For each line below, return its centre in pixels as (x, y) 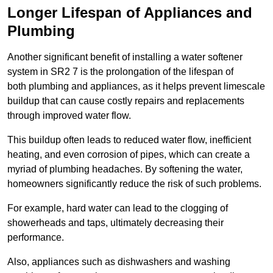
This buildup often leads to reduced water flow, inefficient (129, 140)
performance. (36, 238)
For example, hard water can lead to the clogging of (118, 208)
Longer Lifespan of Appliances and (130, 13)
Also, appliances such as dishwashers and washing (119, 262)
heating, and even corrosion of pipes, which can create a (129, 155)
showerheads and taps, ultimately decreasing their (115, 223)
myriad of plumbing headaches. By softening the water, (125, 169)
